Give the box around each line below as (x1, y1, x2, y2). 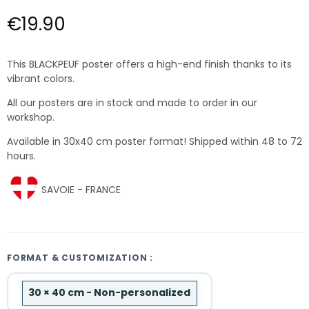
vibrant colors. (7, 71, 74, 86)
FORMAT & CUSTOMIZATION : (7, 252, 154, 264)
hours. (7, 148, 36, 163)
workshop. (7, 110, 54, 124)
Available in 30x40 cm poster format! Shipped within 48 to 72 (7, 134, 302, 148)
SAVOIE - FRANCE (41, 182, 121, 197)
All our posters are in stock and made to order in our (7, 95, 257, 110)
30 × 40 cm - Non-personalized (28, 286, 191, 300)
